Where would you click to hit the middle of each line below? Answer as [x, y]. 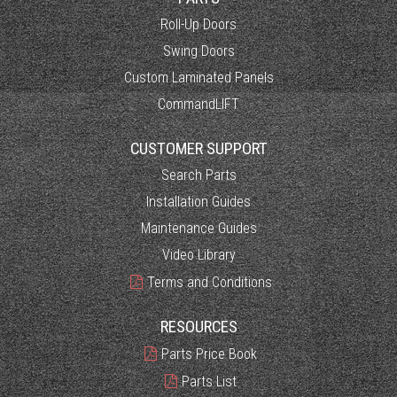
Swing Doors [198, 51]
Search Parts [198, 175]
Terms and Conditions [209, 282]
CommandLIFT [198, 104]
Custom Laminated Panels [198, 77]
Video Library [198, 254]
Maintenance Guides [198, 228]
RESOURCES [198, 327]
